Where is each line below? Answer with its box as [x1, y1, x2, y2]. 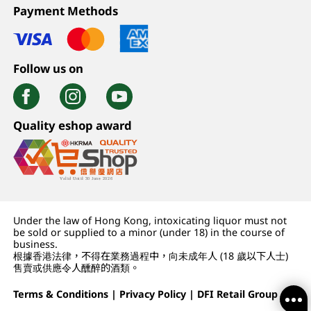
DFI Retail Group [197, 287, 278, 301]
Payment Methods [13, 3, 119, 19]
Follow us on [13, 60, 84, 77]
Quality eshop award [13, 117, 133, 133]
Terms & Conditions [13, 287, 109, 301]
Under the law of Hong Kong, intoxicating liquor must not [13, 213, 287, 227]
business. [13, 237, 58, 251]
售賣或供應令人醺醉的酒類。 [13, 260, 140, 274]
